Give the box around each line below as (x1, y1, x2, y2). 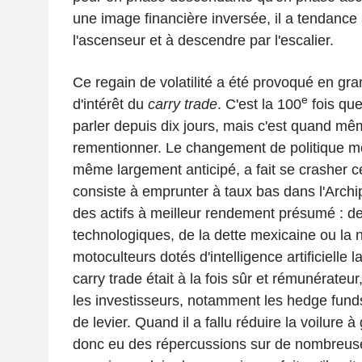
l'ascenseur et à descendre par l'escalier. (72, 32, 334, 48)
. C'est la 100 (217, 95, 301, 112)
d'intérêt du (72, 95, 148, 112)
